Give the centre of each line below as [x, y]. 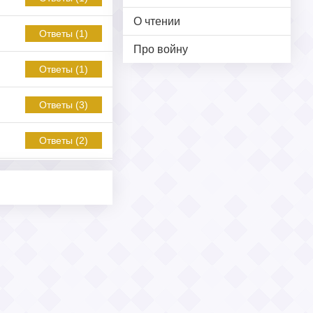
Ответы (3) [64, 104]
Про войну [161, 49]
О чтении [157, 21]
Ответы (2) [64, 140]
